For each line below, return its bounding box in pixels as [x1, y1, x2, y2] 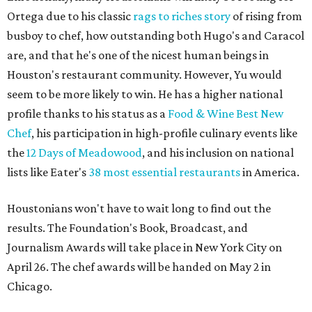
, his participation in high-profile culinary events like [31, 126, 297, 141]
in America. [240, 165, 299, 180]
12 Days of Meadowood [26, 146, 142, 160]
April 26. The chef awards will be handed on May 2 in [7, 260, 271, 274]
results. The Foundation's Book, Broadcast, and [7, 221, 248, 235]
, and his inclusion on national [142, 146, 294, 160]
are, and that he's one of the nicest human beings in [7, 48, 269, 63]
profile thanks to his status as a [7, 107, 168, 121]
